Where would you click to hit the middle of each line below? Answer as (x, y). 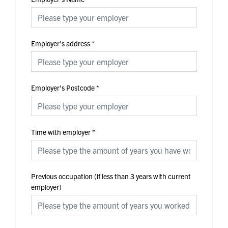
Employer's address (61, 43)
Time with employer (61, 132)
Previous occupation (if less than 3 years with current (111, 176)
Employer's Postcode (63, 87)
